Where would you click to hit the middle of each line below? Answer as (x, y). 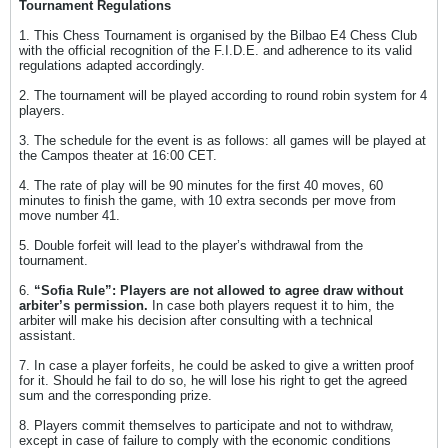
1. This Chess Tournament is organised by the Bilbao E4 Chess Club (218, 35)
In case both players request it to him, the (271, 305)
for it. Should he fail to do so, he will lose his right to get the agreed (213, 380)
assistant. (47, 335)
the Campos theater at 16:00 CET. (118, 155)
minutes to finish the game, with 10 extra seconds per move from (207, 200)
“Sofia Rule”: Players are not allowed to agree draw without (218, 290)
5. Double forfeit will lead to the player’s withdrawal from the (191, 245)
